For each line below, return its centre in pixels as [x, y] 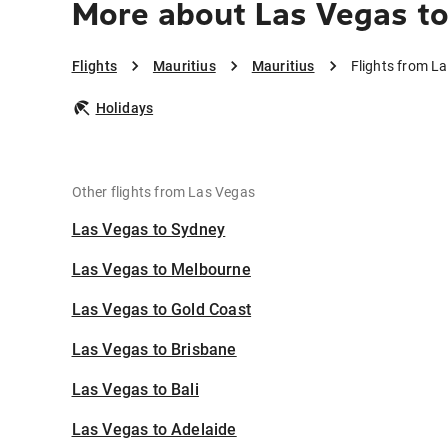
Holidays [124, 108]
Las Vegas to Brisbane [154, 350]
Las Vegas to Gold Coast [161, 310]
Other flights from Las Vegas [163, 192]
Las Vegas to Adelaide [154, 430]
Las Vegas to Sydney [148, 230]
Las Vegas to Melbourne [161, 270]
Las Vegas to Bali [135, 390]
